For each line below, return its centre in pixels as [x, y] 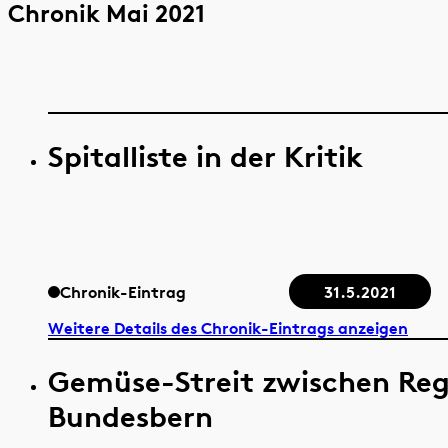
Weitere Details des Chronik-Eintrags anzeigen [228, 327]
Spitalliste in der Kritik [205, 156]
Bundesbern [130, 416]
